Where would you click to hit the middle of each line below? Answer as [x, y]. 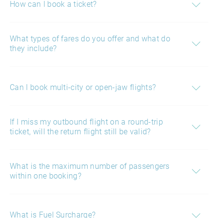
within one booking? [46, 176]
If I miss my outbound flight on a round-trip [87, 122]
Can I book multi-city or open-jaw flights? [83, 87]
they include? [33, 48]
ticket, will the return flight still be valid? [80, 132]
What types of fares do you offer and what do [90, 39]
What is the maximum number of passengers [90, 166]
